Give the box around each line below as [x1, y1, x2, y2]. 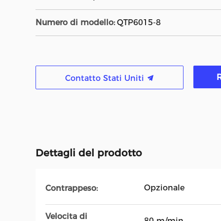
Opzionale [144, 183, 184, 192]
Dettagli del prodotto [36, 147, 142, 159]
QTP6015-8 [117, 18, 161, 27]
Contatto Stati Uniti [65, 74, 147, 83]
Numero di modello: [36, 18, 115, 27]
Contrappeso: [45, 183, 98, 193]
